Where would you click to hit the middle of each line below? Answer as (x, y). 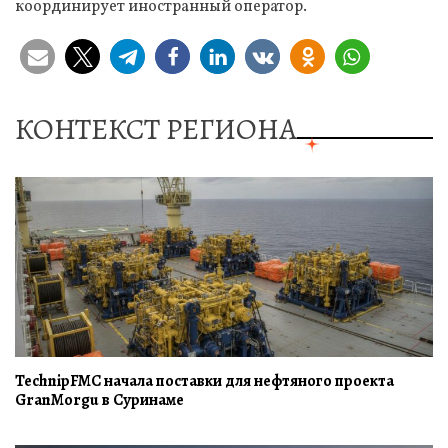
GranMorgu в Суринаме (99, 399)
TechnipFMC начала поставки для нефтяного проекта (204, 380)
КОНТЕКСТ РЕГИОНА (156, 128)
